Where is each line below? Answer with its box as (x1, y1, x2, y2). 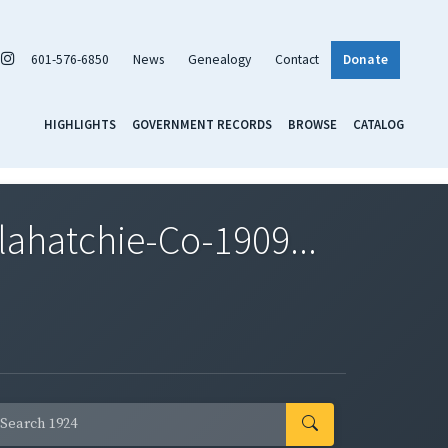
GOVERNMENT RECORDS (132, 115, 272, 132)
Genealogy (188, 50, 251, 68)
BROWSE (288, 115, 337, 132)
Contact (275, 50, 319, 68)
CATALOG (353, 115, 404, 132)
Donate (343, 50, 388, 68)
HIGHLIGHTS (44, 115, 116, 132)
